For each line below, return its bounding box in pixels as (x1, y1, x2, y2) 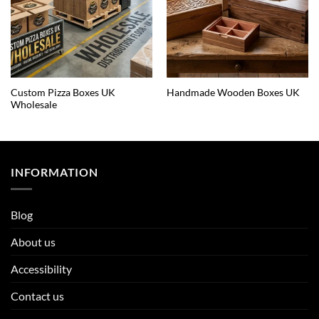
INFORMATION (11, 164, 98, 179)
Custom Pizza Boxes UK (10, 86, 115, 98)
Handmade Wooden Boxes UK (166, 87, 300, 99)
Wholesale (10, 98, 57, 110)
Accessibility (11, 262, 72, 276)
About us (11, 235, 56, 249)
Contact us (11, 289, 64, 303)
